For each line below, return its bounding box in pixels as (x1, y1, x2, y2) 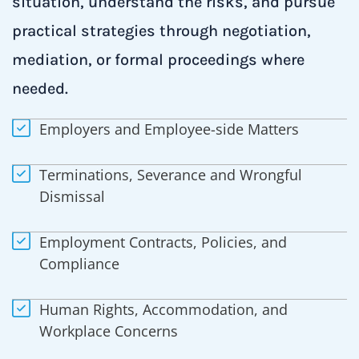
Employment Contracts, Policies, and (38, 232, 287, 252)
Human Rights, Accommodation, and (38, 299, 288, 319)
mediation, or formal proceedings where (12, 50, 305, 69)
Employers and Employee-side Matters (38, 119, 299, 139)
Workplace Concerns (38, 321, 178, 341)
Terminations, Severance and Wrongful (38, 164, 302, 184)
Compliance (38, 253, 119, 273)
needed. (12, 79, 68, 98)
